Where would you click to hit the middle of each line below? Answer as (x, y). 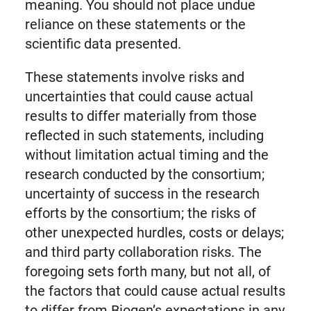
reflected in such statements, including (144, 136)
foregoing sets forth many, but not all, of (148, 272)
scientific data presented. (103, 44)
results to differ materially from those (141, 116)
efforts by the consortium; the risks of (140, 213)
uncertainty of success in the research (142, 194)
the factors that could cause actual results (155, 291)
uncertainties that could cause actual (139, 97)
